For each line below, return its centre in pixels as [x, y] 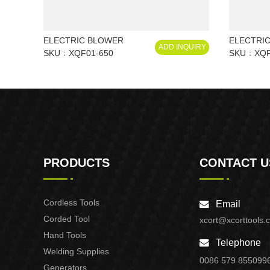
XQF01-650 [91, 53]
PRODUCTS [77, 163]
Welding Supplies [76, 251]
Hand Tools [65, 235]
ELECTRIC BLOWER [83, 40]
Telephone [238, 243]
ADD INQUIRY [182, 47]
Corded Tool [67, 219]
